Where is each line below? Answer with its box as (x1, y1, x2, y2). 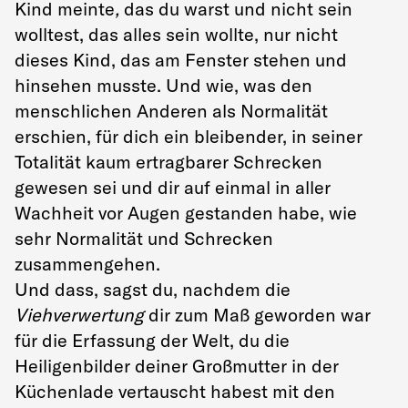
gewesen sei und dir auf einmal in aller (15, 175, 331, 199)
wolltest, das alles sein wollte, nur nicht (15, 22, 338, 46)
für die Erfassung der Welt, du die (15, 328, 290, 352)
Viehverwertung (15, 302, 144, 326)
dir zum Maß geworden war (144, 302, 371, 326)
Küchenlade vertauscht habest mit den (15, 379, 335, 403)
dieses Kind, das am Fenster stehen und (15, 47, 347, 71)
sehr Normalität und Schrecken (15, 226, 273, 250)
